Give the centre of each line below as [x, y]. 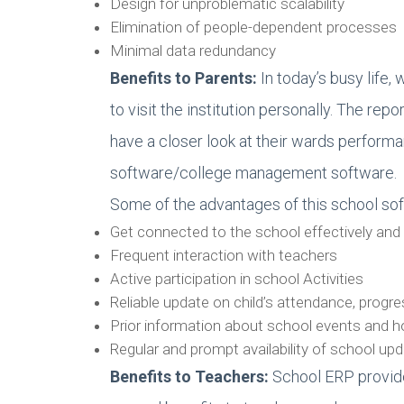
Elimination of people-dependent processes [253, 27]
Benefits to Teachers [187, 376]
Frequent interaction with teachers [224, 255]
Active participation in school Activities [237, 279]
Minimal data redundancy [193, 50]
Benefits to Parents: [185, 78]
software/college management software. [253, 173]
